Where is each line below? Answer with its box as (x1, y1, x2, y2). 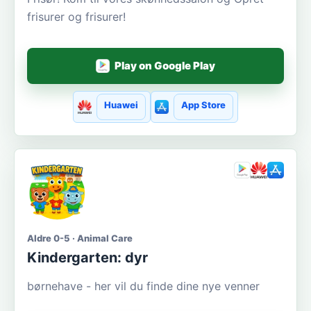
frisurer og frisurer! (27, 9, 126, 24)
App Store (181, 99, 226, 110)
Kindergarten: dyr (27, 249, 148, 266)
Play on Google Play (115, 59, 216, 73)
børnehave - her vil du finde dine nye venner (27, 278, 260, 293)
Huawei (103, 99, 138, 110)
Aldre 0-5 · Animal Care (27, 232, 133, 244)
